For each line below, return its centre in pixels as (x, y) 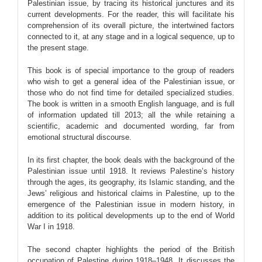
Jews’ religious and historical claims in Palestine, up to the (131, 193)
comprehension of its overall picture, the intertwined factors (131, 25)
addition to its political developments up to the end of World (131, 215)
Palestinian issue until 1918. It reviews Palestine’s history (131, 171)
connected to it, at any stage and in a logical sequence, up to (131, 36)
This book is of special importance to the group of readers (131, 70)
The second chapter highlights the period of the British (131, 249)
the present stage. (58, 47)
